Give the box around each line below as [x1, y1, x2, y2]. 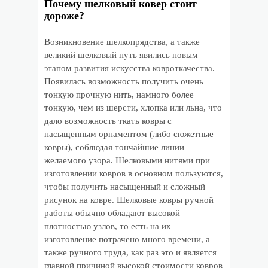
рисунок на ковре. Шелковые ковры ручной [44, 195, 214, 205]
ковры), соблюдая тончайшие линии [44, 142, 184, 152]
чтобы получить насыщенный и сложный [44, 182, 205, 191]
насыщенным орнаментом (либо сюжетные [44, 129, 214, 139]
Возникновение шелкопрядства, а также [44, 37, 200, 47]
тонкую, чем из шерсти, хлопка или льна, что [44, 103, 222, 112]
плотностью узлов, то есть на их [44, 221, 171, 231]
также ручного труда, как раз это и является [44, 248, 217, 257]
